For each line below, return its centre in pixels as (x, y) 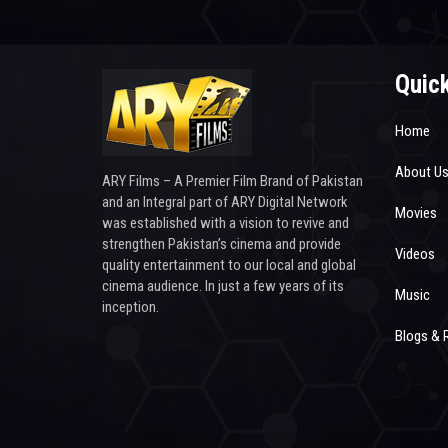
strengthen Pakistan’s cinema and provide (221, 244)
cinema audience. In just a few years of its (223, 286)
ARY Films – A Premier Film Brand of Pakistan (232, 181)
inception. (130, 307)
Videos (414, 254)
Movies (415, 213)
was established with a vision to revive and (225, 223)
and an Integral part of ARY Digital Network (225, 202)
